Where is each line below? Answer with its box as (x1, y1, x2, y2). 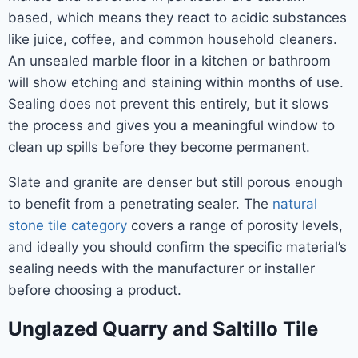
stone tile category (8, 217, 127, 233)
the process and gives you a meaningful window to (8, 117, 335, 133)
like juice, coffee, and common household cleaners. (8, 31, 337, 47)
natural (272, 196, 317, 212)
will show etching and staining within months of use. (8, 74, 344, 90)
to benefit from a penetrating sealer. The (8, 196, 272, 212)
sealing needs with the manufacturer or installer (8, 261, 315, 276)
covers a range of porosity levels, (127, 217, 343, 233)
